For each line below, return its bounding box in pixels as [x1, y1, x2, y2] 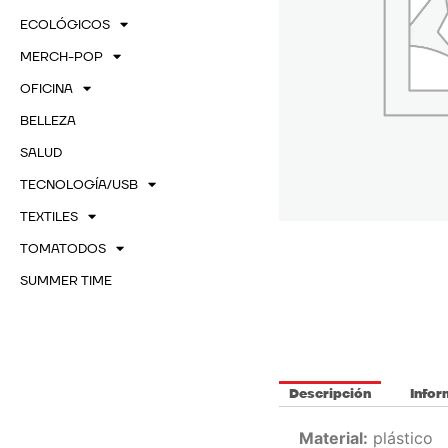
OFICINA [20, 79, 73, 98]
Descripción [288, 385, 371, 404]
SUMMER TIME [20, 271, 112, 290]
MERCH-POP [20, 47, 103, 66]
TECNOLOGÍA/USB [20, 175, 138, 194]
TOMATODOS [20, 239, 106, 258]
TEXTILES [20, 207, 78, 226]
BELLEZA [20, 111, 76, 130]
